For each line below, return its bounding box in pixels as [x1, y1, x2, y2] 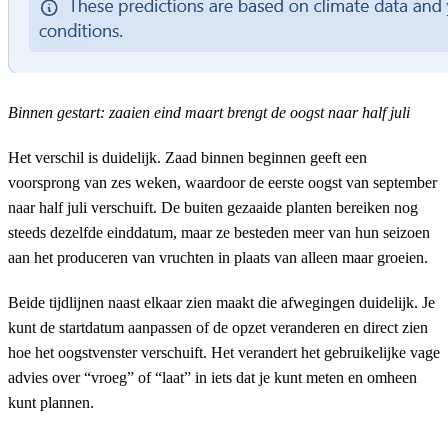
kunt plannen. [8, 393, 94, 411]
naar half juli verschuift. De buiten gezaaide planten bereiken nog [8, 198, 418, 216]
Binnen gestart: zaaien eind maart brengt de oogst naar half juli [8, 103, 410, 121]
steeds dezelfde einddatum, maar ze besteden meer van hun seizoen [8, 223, 430, 241]
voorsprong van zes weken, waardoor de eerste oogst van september [8, 173, 437, 191]
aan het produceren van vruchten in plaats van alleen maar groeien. [8, 248, 428, 266]
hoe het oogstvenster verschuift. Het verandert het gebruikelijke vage [8, 343, 440, 361]
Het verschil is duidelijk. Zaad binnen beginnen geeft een [8, 148, 367, 166]
